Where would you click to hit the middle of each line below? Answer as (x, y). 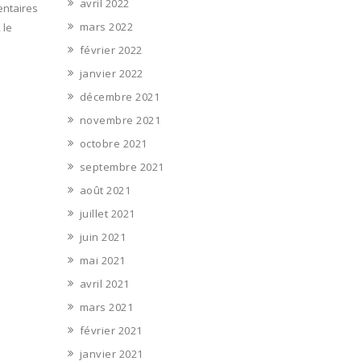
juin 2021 (102, 237)
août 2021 (105, 190)
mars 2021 (106, 307)
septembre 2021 (122, 167)
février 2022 (111, 50)
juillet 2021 (107, 214)
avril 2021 (104, 284)
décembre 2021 (119, 97)
